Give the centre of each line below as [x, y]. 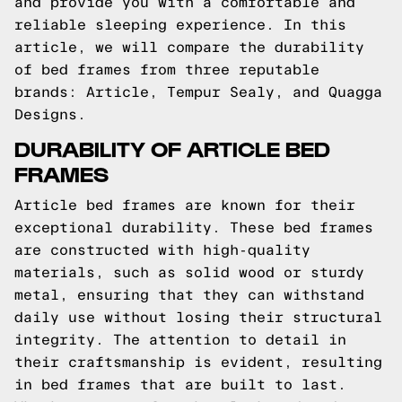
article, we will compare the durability [189, 47]
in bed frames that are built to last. [180, 385]
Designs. [50, 114]
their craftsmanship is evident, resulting [198, 362]
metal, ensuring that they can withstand [189, 295]
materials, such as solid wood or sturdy [189, 272]
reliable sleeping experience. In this [180, 25]
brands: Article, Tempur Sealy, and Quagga [198, 92]
